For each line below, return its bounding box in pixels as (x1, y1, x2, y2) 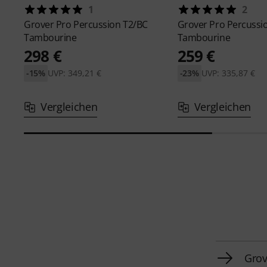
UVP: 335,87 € (201, 67, 255, 79)
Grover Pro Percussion (24, 18, 123, 32)
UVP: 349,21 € (47, 67, 101, 79)
